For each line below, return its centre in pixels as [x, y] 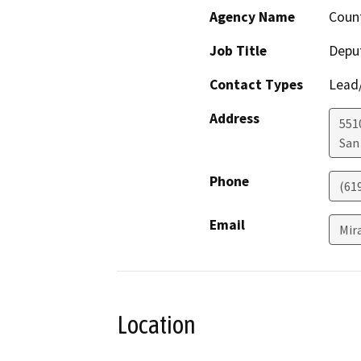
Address [234, 119]
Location [156, 325]
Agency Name [252, 17]
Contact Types [256, 85]
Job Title [238, 51]
